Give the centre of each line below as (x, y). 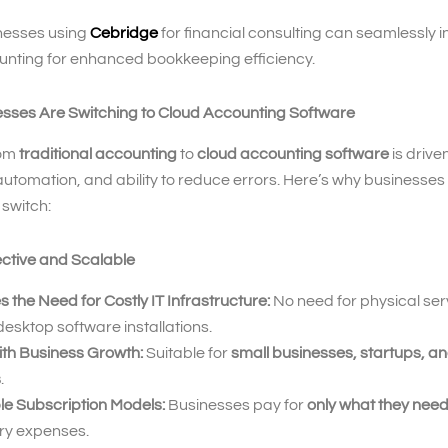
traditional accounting (98, 153)
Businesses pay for (236, 404)
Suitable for (187, 352)
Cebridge (124, 32)
